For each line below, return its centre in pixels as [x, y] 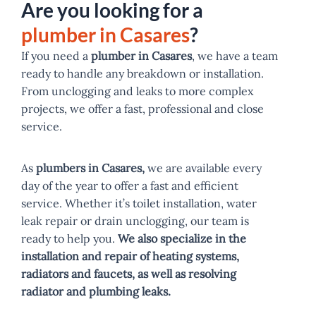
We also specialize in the [181, 238]
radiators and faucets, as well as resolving [129, 273]
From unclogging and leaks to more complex [137, 91]
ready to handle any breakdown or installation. [142, 73]
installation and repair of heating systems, [130, 256]
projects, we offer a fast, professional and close [142, 108]
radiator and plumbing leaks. [96, 291]
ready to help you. [68, 238]
